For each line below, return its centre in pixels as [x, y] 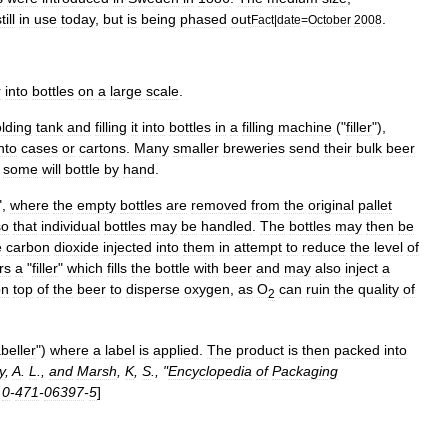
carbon [28, 247]
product [260, 349]
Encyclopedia [210, 370]
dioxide [76, 247]
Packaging [305, 370]
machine [305, 127]
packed [357, 349]
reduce [324, 247]
